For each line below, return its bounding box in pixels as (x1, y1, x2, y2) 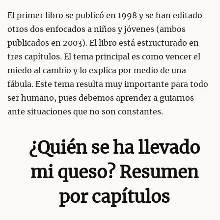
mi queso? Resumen (30, 164, 198, 182)
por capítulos (58, 189, 170, 206)
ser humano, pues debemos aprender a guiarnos (7, 94, 194, 103)
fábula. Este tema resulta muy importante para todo (7, 81, 208, 89)
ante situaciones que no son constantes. (7, 108, 163, 116)
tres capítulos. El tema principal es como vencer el (7, 53, 200, 61)
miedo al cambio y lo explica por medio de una (7, 67, 186, 75)
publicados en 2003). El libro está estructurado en (7, 39, 199, 48)
